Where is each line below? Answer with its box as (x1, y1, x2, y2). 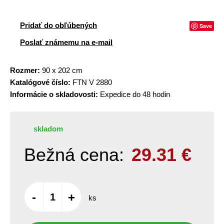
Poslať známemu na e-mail (20, 38, 112, 46)
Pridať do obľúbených (20, 21, 97, 29)
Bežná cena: (24, 144, 124, 165)
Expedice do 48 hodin (98, 90, 170, 98)
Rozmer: (10, 66, 40, 74)
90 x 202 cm (40, 66, 82, 74)
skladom (33, 124, 63, 133)
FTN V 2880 (70, 78, 112, 86)
